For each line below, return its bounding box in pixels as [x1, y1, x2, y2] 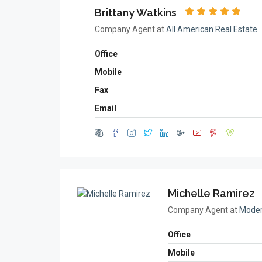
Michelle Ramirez [168, 187, 255, 199]
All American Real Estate [166, 25, 257, 34]
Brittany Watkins [95, 6, 177, 19]
